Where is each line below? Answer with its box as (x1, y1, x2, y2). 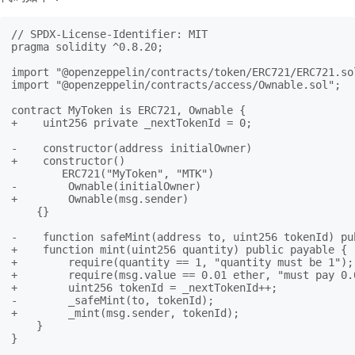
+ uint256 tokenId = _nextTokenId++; (11, 281, 277, 295)
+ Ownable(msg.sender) (11, 193, 189, 206)
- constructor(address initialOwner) (11, 142, 252, 155)
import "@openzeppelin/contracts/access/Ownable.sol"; (11, 78, 341, 92)
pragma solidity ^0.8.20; (11, 40, 163, 54)
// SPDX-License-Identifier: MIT (11, 28, 208, 41)
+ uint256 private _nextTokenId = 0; (11, 116, 252, 130)
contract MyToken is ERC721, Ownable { (11, 104, 246, 117)
